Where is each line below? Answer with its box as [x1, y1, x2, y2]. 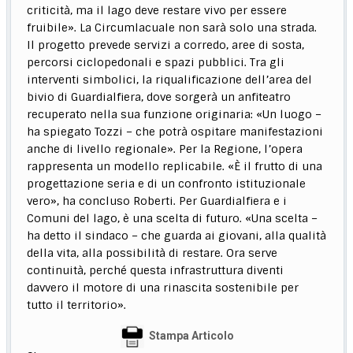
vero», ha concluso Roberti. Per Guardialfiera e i [27, 194, 288, 209]
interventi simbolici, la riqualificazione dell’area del [27, 72, 313, 87]
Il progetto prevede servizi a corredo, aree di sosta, [27, 38, 305, 53]
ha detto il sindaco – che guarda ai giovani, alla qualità [27, 229, 327, 243]
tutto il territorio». [27, 298, 127, 313]
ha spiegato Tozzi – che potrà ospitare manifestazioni [27, 124, 324, 139]
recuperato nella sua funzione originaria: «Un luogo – [27, 107, 322, 122]
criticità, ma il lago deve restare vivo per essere [27, 3, 288, 18]
